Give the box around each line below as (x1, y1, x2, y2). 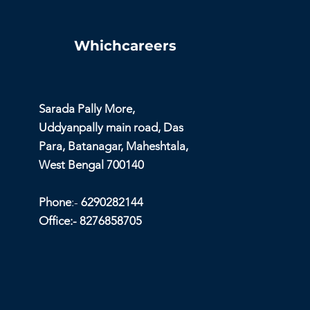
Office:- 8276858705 (39, 213, 143, 228)
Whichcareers (74, 37, 177, 54)
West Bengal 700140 (39, 157, 145, 172)
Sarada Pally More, (39, 101, 136, 116)
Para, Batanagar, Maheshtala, (39, 138, 189, 153)
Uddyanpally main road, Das (39, 120, 184, 134)
